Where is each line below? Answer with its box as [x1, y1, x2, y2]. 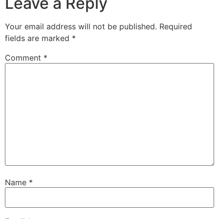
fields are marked [5, 33, 72, 44]
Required [159, 22, 192, 32]
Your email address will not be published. [5, 22, 157, 32]
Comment [5, 53, 44, 63]
